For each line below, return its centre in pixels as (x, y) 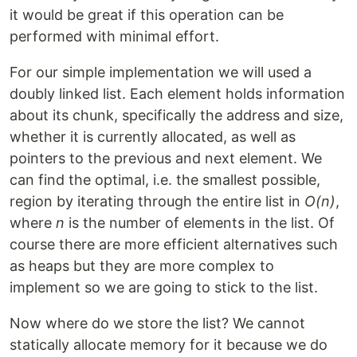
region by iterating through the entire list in (157, 202)
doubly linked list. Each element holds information (177, 94)
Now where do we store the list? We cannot (157, 324)
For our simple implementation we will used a (161, 73)
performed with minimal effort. (114, 37)
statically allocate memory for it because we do (169, 345)
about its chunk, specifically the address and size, (177, 116)
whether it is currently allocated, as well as (153, 137)
